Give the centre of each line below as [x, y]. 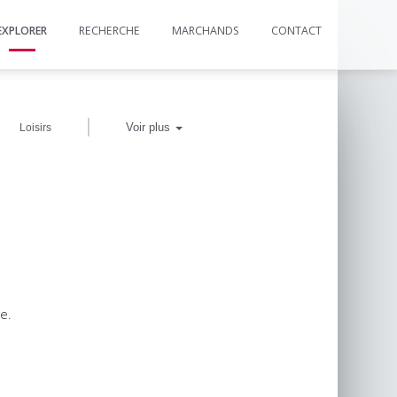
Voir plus [150, 127]
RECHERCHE [109, 31]
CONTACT [296, 31]
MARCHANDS [206, 31]
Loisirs [35, 128]
